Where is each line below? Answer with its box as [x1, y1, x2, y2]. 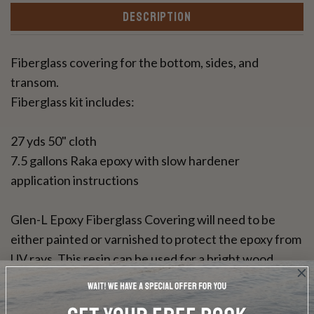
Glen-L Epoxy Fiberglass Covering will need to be [11, 212, 275, 228]
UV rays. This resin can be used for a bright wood [11, 251, 273, 267]
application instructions [11, 172, 139, 189]
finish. [11, 271, 43, 287]
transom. [11, 74, 59, 90]
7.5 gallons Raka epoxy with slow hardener [11, 153, 240, 169]
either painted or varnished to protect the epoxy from [11, 231, 301, 247]
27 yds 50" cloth [11, 133, 97, 149]
